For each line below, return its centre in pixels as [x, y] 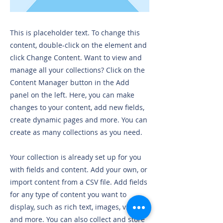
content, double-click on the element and [78, 45]
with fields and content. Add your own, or [79, 169]
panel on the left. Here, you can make [72, 95]
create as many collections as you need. [76, 132]
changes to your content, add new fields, [77, 107]
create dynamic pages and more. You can [79, 119]
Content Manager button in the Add [70, 82]
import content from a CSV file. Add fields [79, 182]
